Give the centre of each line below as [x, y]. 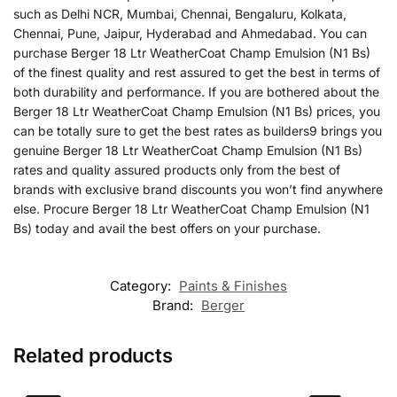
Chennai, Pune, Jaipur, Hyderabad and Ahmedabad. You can [190, 33]
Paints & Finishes [233, 286]
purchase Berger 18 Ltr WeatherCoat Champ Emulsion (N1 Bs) [192, 52]
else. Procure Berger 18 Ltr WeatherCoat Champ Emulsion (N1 [191, 208]
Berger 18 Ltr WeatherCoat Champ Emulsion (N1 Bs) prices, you [197, 111]
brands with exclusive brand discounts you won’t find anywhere [198, 189]
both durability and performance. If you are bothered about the [196, 91]
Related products [93, 356]
